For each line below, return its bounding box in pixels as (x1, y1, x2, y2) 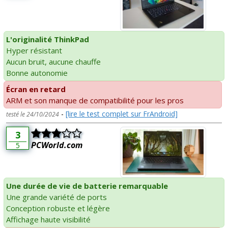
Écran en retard (6, 84, 66, 95)
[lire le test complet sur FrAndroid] (66, 109, 178, 119)
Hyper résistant (6, 45, 62, 56)
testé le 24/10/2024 (6, 110, 59, 119)
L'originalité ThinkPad (6, 34, 89, 45)
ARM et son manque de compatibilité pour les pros (6, 95, 184, 106)
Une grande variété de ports (6, 192, 107, 203)
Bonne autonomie (6, 68, 68, 78)
